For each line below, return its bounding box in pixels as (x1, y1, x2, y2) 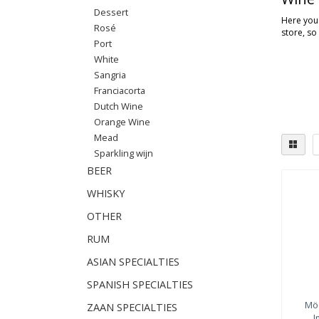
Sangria (94, 68, 126, 81)
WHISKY (87, 187, 125, 200)
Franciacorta (94, 84, 145, 97)
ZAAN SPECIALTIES (87, 300, 177, 314)
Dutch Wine (94, 100, 143, 113)
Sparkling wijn (94, 147, 153, 159)
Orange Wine (94, 115, 150, 128)
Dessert (94, 6, 128, 19)
